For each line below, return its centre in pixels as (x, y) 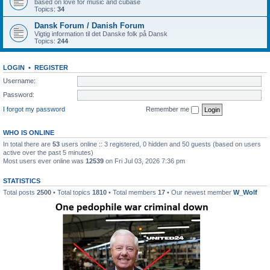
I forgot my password (34, 109)
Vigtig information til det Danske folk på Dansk (101, 34)
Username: (19, 80)
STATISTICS (22, 181)
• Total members (132, 192)
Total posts (20, 192)
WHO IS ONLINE (29, 132)
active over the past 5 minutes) (48, 152)
